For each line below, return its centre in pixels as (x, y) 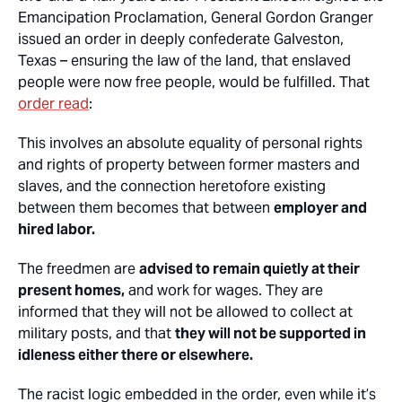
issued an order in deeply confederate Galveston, (181, 39)
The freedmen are (79, 269)
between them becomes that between (146, 208)
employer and (320, 208)
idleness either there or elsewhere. (135, 355)
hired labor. (57, 229)
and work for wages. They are (224, 290)
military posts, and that (96, 333)
